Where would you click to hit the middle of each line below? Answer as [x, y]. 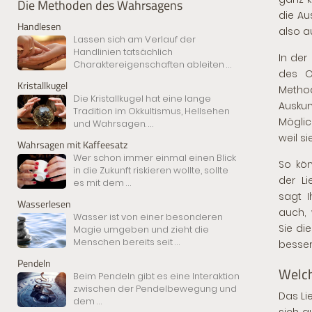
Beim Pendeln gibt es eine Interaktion [156, 276]
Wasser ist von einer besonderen [148, 217]
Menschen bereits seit [124, 242]
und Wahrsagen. [111, 124]
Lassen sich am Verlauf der [134, 39]
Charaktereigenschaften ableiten [150, 64]
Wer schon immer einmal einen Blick [155, 158]
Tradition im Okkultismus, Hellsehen [151, 111]
